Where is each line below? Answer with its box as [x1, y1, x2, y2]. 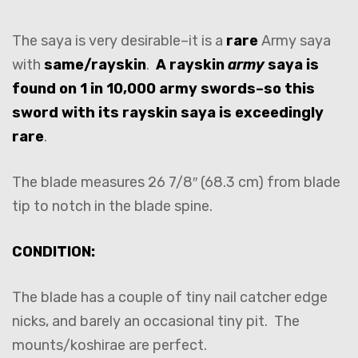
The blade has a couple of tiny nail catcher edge [12, 288, 328, 307]
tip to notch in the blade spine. [12, 197, 216, 216]
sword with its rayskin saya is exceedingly [12, 104, 324, 122]
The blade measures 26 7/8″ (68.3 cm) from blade [12, 173, 340, 192]
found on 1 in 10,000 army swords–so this [12, 80, 315, 98]
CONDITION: [12, 243, 95, 261]
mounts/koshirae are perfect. [12, 336, 213, 355]
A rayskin [156, 56, 228, 74]
